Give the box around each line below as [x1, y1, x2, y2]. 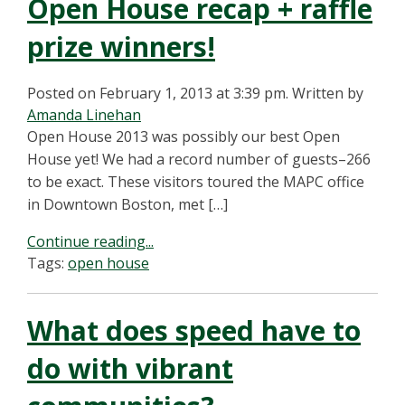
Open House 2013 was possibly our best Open [27, 127, 340, 146]
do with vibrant [27, 350, 233, 387]
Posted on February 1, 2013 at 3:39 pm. [27, 83, 288, 103]
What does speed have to [27, 312, 361, 349]
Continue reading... [27, 231, 154, 251]
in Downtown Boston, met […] [27, 194, 228, 214]
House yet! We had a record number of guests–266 [27, 149, 371, 169]
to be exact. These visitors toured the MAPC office [27, 172, 364, 192]
